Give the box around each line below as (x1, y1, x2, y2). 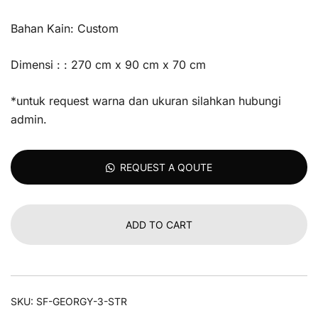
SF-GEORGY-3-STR (36, 295, 127, 307)
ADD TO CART (126, 219, 192, 231)
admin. (11, 112, 47, 126)
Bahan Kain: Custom (11, 21, 119, 35)
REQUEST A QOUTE (119, 161, 212, 173)
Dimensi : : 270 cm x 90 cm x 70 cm (11, 57, 206, 72)
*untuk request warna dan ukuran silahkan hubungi (11, 94, 281, 108)
